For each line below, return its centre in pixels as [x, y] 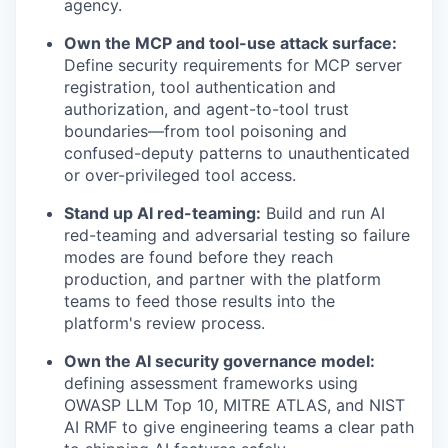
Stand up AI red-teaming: [162, 213]
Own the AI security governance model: [219, 361]
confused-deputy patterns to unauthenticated [237, 153]
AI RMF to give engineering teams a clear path [239, 427]
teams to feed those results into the [199, 301]
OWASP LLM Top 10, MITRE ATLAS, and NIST [234, 405]
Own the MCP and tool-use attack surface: [230, 43]
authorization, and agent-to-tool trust [206, 109]
